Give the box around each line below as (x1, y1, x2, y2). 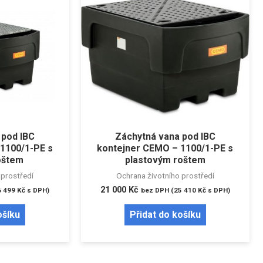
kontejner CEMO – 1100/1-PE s (97, 143, 234, 154)
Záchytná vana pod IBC (114, 131, 215, 143)
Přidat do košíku (129, 209, 201, 221)
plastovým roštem (124, 154, 205, 166)
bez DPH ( (140, 186, 174, 195)
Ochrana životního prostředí (116, 171, 214, 181)
